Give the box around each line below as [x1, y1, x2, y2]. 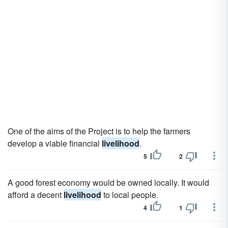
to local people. [101, 189, 158, 201]
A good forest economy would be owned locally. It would [8, 177, 209, 188]
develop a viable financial [8, 137, 102, 149]
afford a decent [8, 189, 64, 201]
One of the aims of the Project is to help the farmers [8, 125, 190, 137]
